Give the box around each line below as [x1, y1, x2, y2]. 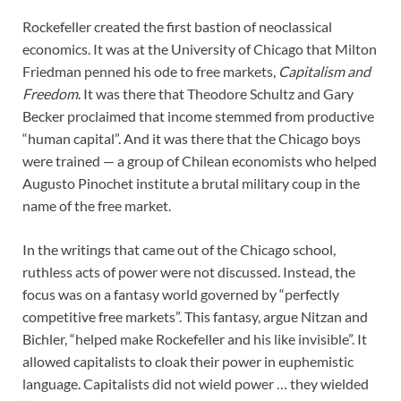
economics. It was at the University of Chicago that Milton [22, 40, 377, 58]
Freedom [22, 85, 78, 103]
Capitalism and [278, 63, 371, 81]
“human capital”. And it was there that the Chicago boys [22, 130, 361, 148]
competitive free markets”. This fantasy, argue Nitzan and [22, 308, 368, 326]
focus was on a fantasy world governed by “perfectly [22, 286, 339, 303]
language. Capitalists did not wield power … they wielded [22, 375, 369, 393]
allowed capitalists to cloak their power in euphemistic [22, 353, 354, 371]
